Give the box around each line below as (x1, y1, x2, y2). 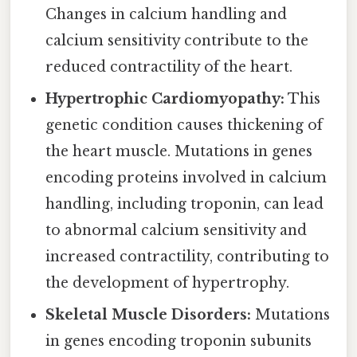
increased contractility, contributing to (45, 248, 330, 266)
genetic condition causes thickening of (45, 116, 324, 135)
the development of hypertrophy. (45, 274, 290, 292)
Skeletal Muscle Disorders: (45, 306, 252, 324)
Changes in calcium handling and (45, 6, 288, 24)
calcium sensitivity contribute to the (45, 32, 309, 50)
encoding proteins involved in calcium (45, 169, 328, 187)
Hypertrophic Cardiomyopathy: (45, 90, 285, 108)
